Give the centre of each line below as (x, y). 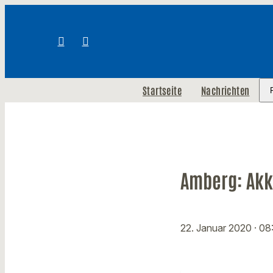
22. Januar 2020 (217, 228)
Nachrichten (225, 90)
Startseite (162, 90)
